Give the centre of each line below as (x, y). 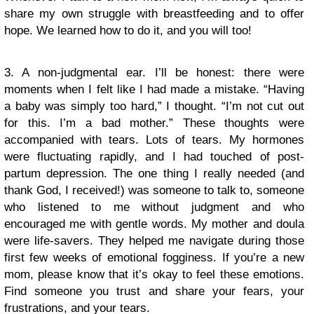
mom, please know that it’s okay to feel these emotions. (154, 274)
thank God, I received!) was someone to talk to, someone (154, 190)
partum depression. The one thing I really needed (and (154, 173)
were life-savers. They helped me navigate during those (154, 240)
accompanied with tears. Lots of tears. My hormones (154, 139)
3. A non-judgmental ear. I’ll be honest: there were (154, 72)
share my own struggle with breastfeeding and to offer (154, 13)
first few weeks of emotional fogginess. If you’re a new (154, 257)
